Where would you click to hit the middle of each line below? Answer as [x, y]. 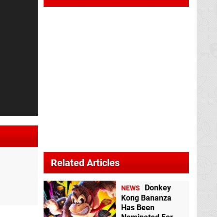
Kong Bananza [146, 198]
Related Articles [85, 163]
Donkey [158, 188]
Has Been [138, 208]
